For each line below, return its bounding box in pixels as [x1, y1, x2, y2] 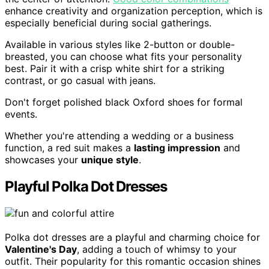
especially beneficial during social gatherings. [5, 16, 211, 29]
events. [5, 107, 37, 120]
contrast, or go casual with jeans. [5, 74, 156, 86]
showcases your [5, 153, 81, 166]
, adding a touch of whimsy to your [77, 243, 237, 255]
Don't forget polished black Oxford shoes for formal [5, 95, 243, 108]
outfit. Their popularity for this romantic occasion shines [5, 255, 261, 267]
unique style [81, 153, 139, 166]
